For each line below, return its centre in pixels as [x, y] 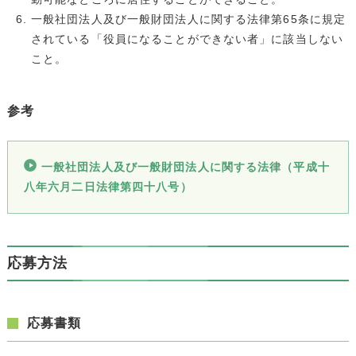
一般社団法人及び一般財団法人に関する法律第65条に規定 [188, 19]
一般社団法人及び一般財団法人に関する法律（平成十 [185, 166]
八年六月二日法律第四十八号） [108, 186]
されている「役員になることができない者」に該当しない [187, 39]
